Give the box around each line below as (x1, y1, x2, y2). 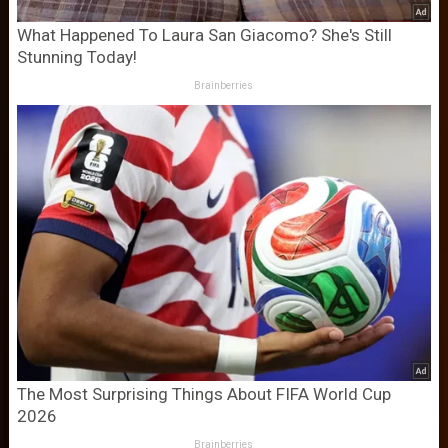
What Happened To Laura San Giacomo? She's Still (16, 25, 392, 46)
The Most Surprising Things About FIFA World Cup (16, 384, 391, 405)
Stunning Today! (16, 47, 137, 68)
